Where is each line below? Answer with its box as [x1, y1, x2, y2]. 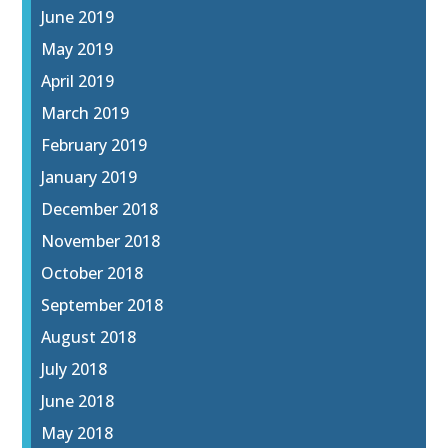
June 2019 [41, 6, 115, 29]
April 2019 [41, 70, 115, 93]
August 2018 [41, 326, 137, 349]
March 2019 [41, 102, 130, 125]
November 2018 [41, 230, 161, 253]
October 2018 [41, 262, 144, 285]
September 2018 [41, 294, 164, 317]
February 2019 [41, 134, 148, 157]
